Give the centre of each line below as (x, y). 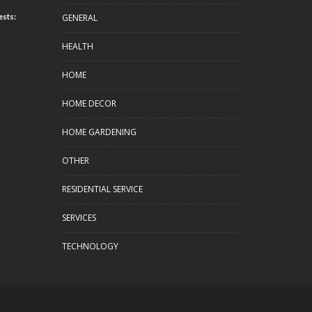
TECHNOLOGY (90, 246)
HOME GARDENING (99, 132)
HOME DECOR (89, 103)
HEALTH (77, 46)
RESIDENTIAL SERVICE (102, 189)
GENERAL (79, 18)
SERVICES (79, 218)
